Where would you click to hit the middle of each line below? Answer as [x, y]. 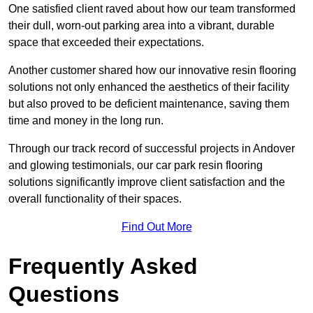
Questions [64, 294]
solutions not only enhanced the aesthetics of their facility [149, 87]
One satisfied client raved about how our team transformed [152, 9]
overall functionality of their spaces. [95, 199]
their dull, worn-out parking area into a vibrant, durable [141, 26]
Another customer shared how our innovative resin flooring [152, 71]
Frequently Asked [103, 267]
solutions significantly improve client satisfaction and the [147, 182]
